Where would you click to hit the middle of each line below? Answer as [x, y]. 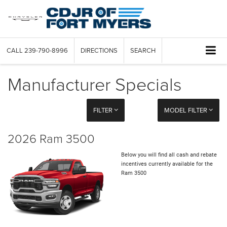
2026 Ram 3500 [51, 138]
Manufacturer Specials [95, 84]
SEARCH [143, 50]
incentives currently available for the [167, 164]
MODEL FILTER [186, 110]
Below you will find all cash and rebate [169, 155]
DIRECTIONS [99, 50]
